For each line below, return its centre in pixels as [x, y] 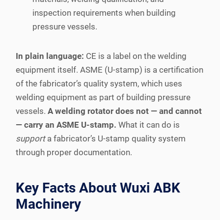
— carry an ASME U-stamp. [66, 124]
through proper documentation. [74, 152]
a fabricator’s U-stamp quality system [115, 138]
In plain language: [50, 56]
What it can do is [148, 124]
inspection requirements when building [104, 13]
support [30, 138]
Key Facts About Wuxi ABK [98, 188]
